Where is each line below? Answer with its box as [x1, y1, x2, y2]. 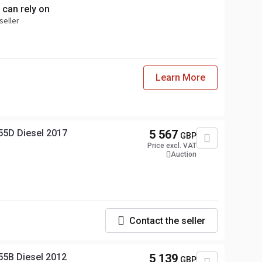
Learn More [156, 72, 205, 83]
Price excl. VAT [147, 142, 196, 150]
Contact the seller [129, 215, 205, 226]
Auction [171, 150, 196, 158]
